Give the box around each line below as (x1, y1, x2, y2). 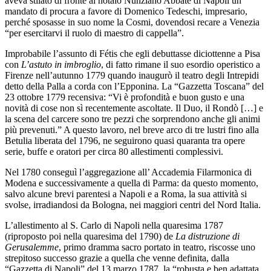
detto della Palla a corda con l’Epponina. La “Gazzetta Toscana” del (5, 81, 264, 92)
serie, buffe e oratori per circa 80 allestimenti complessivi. (5, 146, 223, 157)
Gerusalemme (5, 242, 59, 253)
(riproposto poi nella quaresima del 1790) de (5, 231, 175, 242)
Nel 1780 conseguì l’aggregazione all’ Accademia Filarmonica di (5, 167, 252, 178)
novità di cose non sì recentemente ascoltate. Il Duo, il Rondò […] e (5, 103, 263, 114)
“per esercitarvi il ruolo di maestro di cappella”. (5, 28, 184, 39)
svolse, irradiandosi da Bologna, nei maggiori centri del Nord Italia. (5, 200, 261, 211)
